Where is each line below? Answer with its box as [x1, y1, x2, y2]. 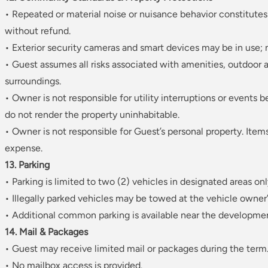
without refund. [5, 25, 71, 37]
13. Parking [5, 159, 50, 171]
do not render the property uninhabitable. [5, 109, 179, 121]
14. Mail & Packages [5, 226, 88, 238]
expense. [5, 142, 42, 154]
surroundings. [5, 75, 61, 87]
